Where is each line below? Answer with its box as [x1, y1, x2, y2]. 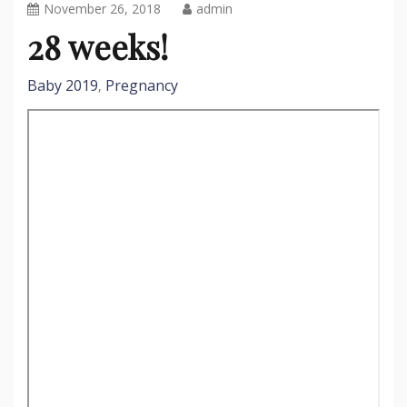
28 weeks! [27, 24, 168, 68]
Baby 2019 [27, 74, 98, 95]
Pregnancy [105, 74, 178, 95]
